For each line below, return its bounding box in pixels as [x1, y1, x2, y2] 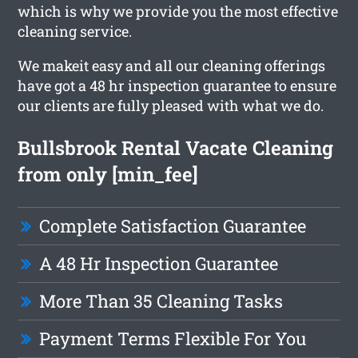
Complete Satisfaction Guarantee [39, 213, 307, 237]
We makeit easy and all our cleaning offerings [18, 55, 326, 75]
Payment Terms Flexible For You [39, 326, 307, 350]
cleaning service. [18, 21, 133, 41]
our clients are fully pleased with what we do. [18, 95, 324, 115]
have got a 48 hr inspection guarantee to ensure [18, 75, 337, 95]
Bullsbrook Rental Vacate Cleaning [18, 134, 334, 161]
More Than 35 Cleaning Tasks [39, 288, 284, 312]
